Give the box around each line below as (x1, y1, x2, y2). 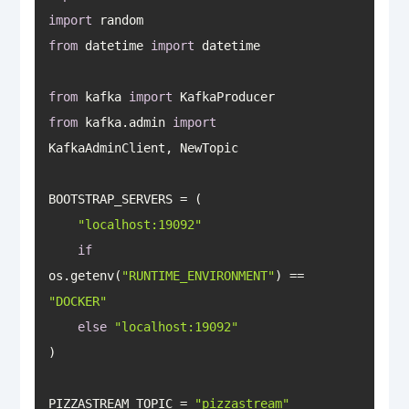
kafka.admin (77, 114, 173, 130)
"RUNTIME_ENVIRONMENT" (121, 267, 275, 283)
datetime (77, 37, 151, 53)
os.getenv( (47, 267, 121, 283)
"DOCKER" (47, 293, 107, 309)
